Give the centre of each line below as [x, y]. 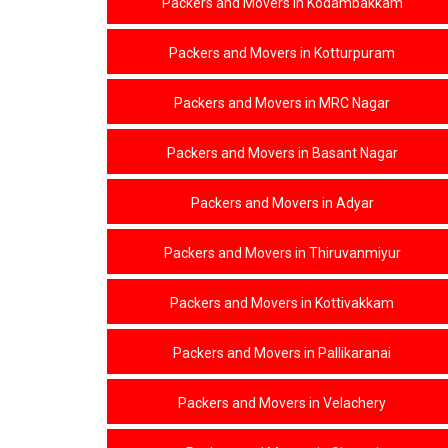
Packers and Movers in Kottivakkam [282, 303]
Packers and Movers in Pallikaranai [282, 353]
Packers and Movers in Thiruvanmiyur [282, 253]
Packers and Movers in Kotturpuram [282, 53]
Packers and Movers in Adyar [282, 203]
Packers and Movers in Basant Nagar [282, 153]
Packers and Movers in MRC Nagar [282, 103]
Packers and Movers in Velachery [282, 403]
